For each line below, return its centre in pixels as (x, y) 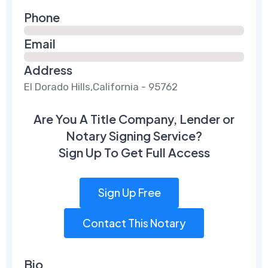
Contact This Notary (134, 223)
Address (48, 69)
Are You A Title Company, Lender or (134, 118)
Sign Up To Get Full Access (134, 152)
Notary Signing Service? (134, 135)
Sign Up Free (129, 193)
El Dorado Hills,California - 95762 (101, 86)
